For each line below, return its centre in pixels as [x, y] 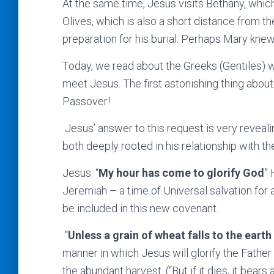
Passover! [86, 101]
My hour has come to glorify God [181, 173]
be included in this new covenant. [140, 208]
